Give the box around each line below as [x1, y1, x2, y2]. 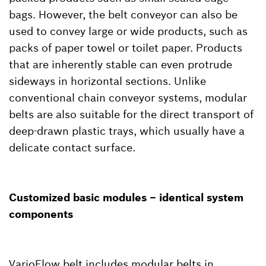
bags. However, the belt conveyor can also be [9, 7, 237, 21]
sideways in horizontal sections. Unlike [9, 74, 206, 88]
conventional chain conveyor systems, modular [9, 90, 247, 104]
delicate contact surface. [9, 140, 135, 154]
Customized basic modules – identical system [9, 190, 243, 204]
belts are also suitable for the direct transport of [9, 107, 254, 121]
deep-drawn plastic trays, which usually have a [9, 123, 245, 138]
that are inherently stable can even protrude [9, 57, 232, 71]
